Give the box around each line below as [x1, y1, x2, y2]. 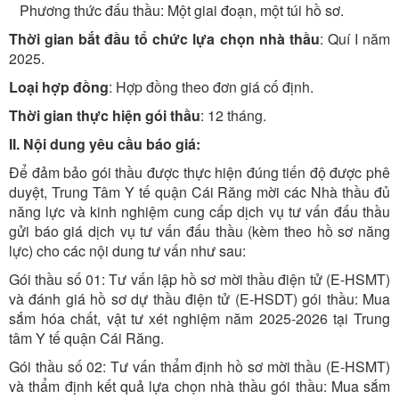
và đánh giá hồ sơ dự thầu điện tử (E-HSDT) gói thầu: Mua [9, 289, 390, 309]
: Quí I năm [319, 28, 390, 49]
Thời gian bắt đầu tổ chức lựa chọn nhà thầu [9, 28, 320, 49]
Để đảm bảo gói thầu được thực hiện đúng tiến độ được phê [9, 162, 390, 183]
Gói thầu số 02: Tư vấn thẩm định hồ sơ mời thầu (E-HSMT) [9, 356, 390, 377]
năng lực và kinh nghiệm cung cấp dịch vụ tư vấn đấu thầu [9, 201, 390, 222]
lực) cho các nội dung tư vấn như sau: [9, 240, 246, 261]
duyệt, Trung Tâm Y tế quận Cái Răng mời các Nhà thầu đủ [9, 182, 390, 202]
